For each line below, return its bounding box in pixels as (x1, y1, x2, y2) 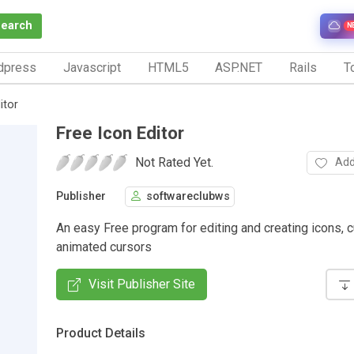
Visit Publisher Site (88, 276, 195, 292)
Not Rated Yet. (135, 154, 213, 170)
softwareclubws (146, 190, 230, 204)
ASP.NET (215, 59, 263, 75)
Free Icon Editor (56, 122, 184, 143)
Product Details (56, 325, 145, 341)
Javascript (62, 59, 121, 75)
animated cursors (56, 239, 152, 254)
